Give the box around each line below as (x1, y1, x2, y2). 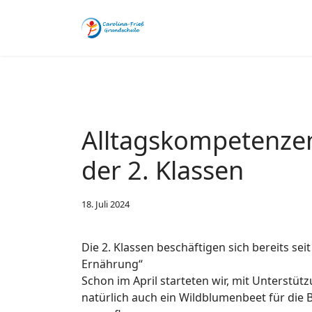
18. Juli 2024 (81, 198, 130, 210)
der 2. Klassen (81, 153, 244, 187)
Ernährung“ (81, 256, 143, 272)
